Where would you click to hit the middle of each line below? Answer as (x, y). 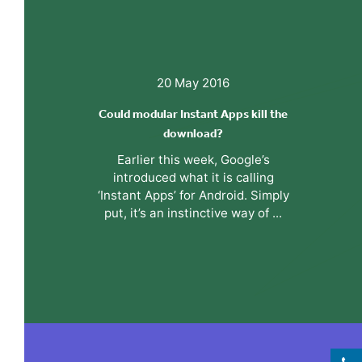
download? (193, 133)
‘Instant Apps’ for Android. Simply (193, 195)
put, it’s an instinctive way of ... (193, 213)
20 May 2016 (193, 82)
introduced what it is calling (193, 177)
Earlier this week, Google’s (193, 159)
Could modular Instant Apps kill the (193, 114)
